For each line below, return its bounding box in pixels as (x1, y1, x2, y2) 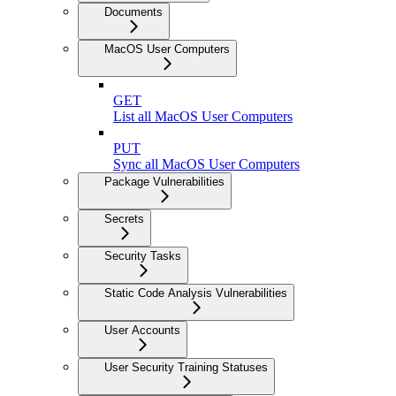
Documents (104, 5, 163, 19)
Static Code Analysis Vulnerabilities (104, 286, 287, 301)
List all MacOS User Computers (113, 109, 293, 125)
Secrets (104, 212, 144, 226)
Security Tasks (104, 249, 181, 263)
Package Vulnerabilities (104, 175, 225, 189)
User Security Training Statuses (104, 361, 268, 375)
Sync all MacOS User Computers (113, 156, 300, 172)
